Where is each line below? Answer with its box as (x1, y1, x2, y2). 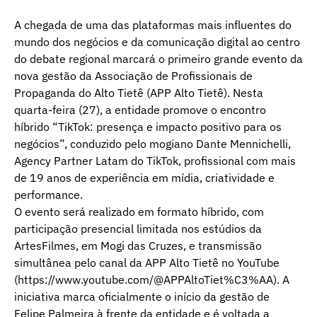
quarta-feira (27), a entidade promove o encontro (14, 103, 266, 117)
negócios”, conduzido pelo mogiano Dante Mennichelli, (14, 137, 291, 151)
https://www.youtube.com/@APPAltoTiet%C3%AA (18, 272, 273, 287)
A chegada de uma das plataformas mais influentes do (14, 18, 292, 33)
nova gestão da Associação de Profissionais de (14, 69, 253, 83)
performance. (14, 188, 83, 202)
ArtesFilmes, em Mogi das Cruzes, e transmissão (14, 238, 262, 253)
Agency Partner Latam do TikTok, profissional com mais (14, 154, 296, 168)
